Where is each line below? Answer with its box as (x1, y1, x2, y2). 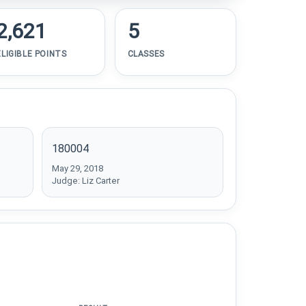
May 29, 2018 (51, 163, 103, 173)
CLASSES (127, 49, 165, 59)
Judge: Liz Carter (51, 176, 120, 186)
